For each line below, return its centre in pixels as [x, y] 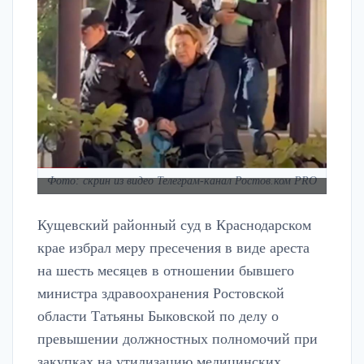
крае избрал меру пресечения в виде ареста [173, 248]
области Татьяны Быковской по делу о [158, 316]
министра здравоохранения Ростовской [161, 294]
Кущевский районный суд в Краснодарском [174, 225]
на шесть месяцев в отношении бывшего [166, 271]
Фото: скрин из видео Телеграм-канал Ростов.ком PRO [182, 181]
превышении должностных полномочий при [178, 339]
